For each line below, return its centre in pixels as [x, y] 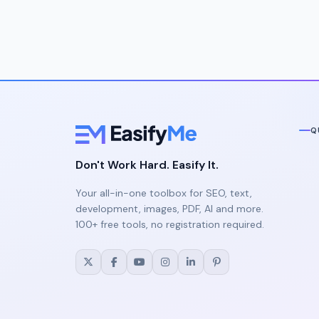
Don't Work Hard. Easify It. [147, 165]
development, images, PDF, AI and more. [169, 209]
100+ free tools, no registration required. [170, 225]
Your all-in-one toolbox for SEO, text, [164, 193]
